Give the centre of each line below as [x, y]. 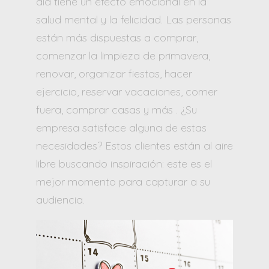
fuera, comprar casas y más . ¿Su [116, 109]
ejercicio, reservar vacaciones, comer [127, 91]
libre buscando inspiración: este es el [124, 163]
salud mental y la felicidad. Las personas [134, 19]
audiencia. [60, 199]
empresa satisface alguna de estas [121, 127]
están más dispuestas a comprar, [117, 37]
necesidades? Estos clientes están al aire [134, 145]
